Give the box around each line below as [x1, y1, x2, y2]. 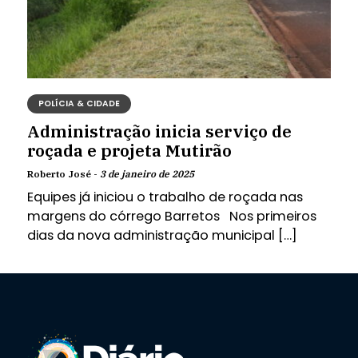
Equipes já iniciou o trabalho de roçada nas [26, 188, 303, 207]
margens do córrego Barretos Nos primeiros [26, 207, 316, 226]
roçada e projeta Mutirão [26, 139, 232, 162]
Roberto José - [26, 167, 100, 180]
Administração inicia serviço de [26, 120, 292, 143]
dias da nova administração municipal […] [26, 226, 297, 245]
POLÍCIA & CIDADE [38, 97, 120, 109]
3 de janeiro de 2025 [99, 167, 194, 180]
